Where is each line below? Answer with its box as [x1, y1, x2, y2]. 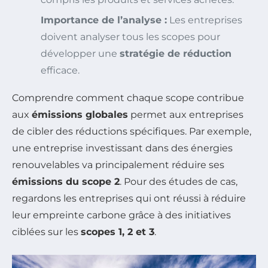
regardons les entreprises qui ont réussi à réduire [12, 192, 246, 204]
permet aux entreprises [128, 108, 243, 120]
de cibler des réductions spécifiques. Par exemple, [12, 125, 251, 137]
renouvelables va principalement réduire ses [12, 159, 224, 170]
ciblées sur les [12, 226, 81, 237]
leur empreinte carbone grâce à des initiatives [12, 209, 231, 221]
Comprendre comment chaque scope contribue [12, 92, 244, 103]
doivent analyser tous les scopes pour [41, 31, 220, 42]
